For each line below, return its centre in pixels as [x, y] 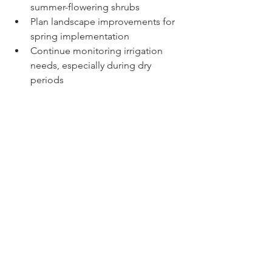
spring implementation [80, 36]
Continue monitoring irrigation [98, 51]
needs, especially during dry [92, 66]
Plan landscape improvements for [104, 22]
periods [47, 80]
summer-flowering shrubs [85, 7]
